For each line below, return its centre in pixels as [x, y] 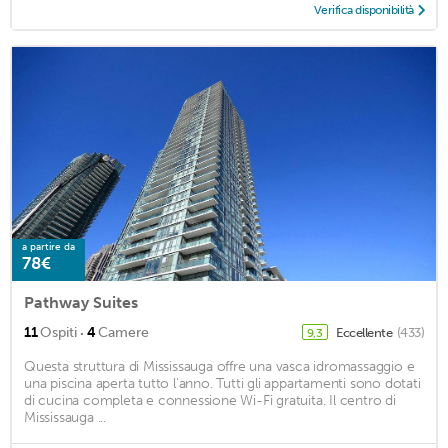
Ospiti [58, 332]
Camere [123, 332]
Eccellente [365, 332]
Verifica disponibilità [363, 10]
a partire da [48, 246]
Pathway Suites [81, 302]
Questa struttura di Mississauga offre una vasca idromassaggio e [219, 366]
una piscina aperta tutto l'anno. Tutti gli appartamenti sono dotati [222, 383]
